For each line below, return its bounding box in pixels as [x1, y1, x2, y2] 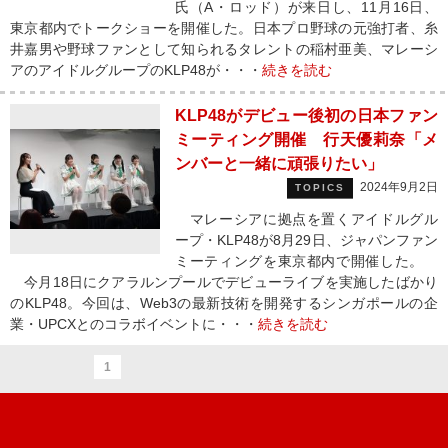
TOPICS [295, 182, 345, 193]
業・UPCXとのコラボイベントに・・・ [10, 316, 258, 332]
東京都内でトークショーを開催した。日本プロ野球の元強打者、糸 [10, 20, 438, 36]
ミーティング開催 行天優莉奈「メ [175, 131, 438, 148]
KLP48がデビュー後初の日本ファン [175, 107, 438, 124]
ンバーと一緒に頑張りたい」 [175, 155, 383, 172]
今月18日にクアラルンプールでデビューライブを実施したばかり [10, 274, 438, 290]
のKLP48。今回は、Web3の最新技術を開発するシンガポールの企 [10, 295, 438, 311]
